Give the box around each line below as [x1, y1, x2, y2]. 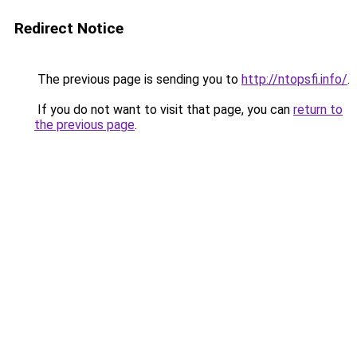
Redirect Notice [14, 19, 124, 37]
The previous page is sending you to [34, 72, 241, 87]
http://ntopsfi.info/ [241, 72, 347, 87]
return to [293, 102, 343, 117]
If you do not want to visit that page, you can [34, 102, 293, 117]
